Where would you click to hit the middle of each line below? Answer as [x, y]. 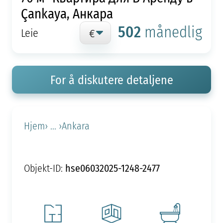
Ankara [75, 126]
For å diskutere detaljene [111, 80]
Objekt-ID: [44, 168]
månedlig [173, 32]
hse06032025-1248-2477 [112, 168]
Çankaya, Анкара [67, 13]
